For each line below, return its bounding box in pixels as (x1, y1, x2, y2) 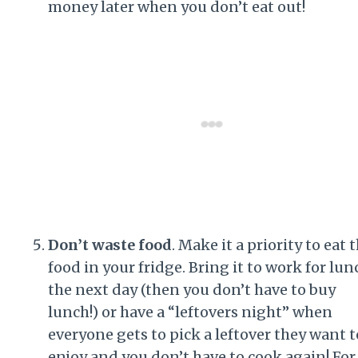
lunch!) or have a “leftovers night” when (48, 302, 332, 321)
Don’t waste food (48, 235, 172, 254)
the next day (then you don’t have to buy (48, 280, 336, 299)
